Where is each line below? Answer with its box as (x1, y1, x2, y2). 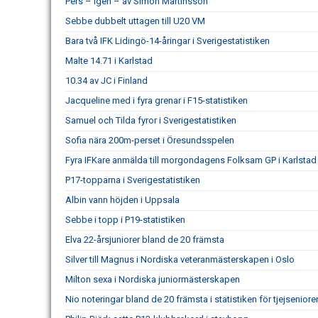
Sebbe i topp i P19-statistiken (65, 214, 185, 225)
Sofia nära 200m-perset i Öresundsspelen (65, 135, 234, 146)
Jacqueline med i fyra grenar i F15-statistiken (65, 95, 248, 106)
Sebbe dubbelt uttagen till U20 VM (65, 16, 205, 26)
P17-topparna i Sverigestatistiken (65, 175, 200, 185)
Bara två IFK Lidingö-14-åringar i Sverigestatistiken (65, 35, 270, 46)
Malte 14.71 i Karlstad (65, 55, 153, 66)
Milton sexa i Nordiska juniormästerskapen (65, 274, 240, 285)
